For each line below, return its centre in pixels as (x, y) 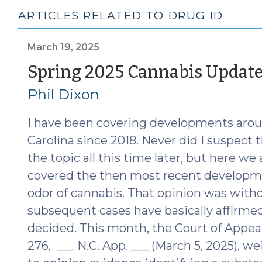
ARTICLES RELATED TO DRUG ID (120, 15)
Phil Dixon (63, 94)
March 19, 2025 (63, 47)
